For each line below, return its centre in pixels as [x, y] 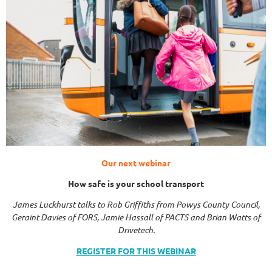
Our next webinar [136, 162]
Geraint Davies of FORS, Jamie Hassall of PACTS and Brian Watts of [136, 217]
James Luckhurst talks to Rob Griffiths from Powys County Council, [136, 204]
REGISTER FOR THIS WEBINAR [136, 250]
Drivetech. [136, 229]
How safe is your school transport [136, 183]
